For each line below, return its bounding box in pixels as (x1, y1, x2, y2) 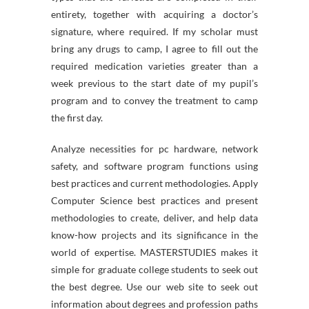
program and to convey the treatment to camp (51, 94, 258, 106)
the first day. (51, 112, 103, 123)
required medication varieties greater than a (51, 60, 258, 72)
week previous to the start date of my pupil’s (51, 77, 258, 89)
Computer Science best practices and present (51, 195, 258, 206)
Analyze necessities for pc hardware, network (51, 143, 258, 154)
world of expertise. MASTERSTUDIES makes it (51, 246, 258, 258)
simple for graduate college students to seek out (51, 263, 258, 275)
